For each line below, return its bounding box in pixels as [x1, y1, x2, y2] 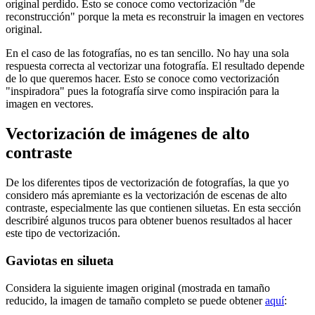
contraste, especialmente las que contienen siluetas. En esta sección [6, 202, 301, 214]
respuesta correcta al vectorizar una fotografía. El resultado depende [6, 60, 304, 72]
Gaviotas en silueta [6, 252, 114, 268]
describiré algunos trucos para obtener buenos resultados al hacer [6, 214, 292, 227]
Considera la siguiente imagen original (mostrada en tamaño [6, 281, 270, 294]
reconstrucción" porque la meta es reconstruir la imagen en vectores [6, 11, 304, 23]
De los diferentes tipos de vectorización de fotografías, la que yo [6, 176, 289, 189]
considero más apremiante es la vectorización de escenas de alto [6, 189, 287, 202]
